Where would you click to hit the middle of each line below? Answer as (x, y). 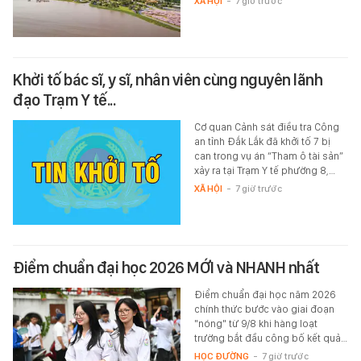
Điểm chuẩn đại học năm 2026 (264, 295)
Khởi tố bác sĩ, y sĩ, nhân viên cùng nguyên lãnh (168, 80)
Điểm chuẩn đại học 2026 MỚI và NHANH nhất (166, 268)
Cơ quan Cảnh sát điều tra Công (266, 127)
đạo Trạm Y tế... (64, 100)
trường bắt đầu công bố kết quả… (270, 338)
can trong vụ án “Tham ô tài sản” (268, 156)
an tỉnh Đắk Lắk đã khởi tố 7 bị (262, 142)
